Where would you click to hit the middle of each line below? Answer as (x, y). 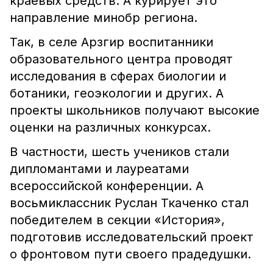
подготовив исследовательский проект (132, 237)
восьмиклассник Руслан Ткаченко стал (129, 203)
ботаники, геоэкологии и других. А (117, 93)
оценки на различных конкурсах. (112, 127)
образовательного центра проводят (121, 59)
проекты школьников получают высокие (135, 110)
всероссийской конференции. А (107, 186)
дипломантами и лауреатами (99, 169)
